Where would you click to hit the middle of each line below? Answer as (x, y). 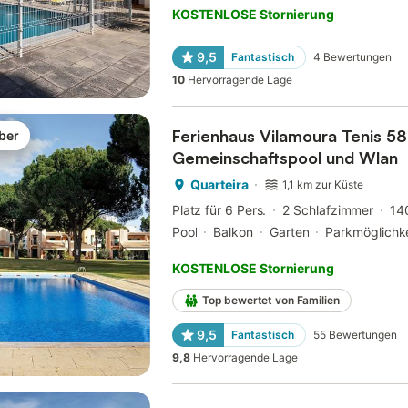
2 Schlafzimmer (328, 210)
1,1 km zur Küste (323, 185)
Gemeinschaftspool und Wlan (285, 158)
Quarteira (219, 185)
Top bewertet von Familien (270, 301)
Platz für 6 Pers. (219, 210)
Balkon (233, 232)
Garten (289, 232)
